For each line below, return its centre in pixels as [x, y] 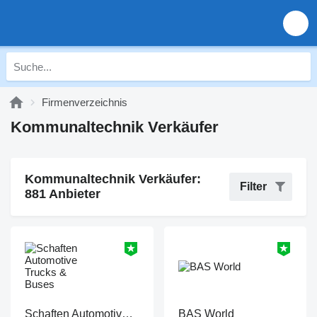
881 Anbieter [63, 194]
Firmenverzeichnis [85, 102]
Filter [253, 186]
